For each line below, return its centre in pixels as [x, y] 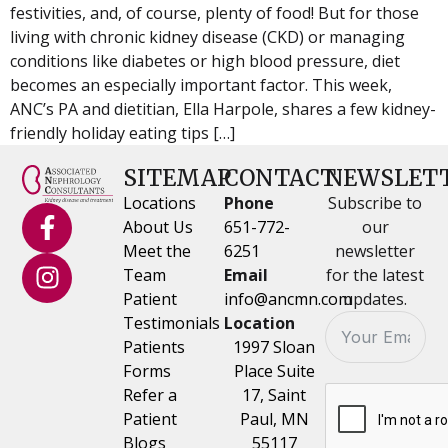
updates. [375, 298]
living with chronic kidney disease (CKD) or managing [207, 36]
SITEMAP [177, 177]
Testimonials [172, 322]
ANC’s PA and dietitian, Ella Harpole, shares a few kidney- [223, 108]
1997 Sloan [274, 346]
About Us [158, 226]
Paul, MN [274, 418]
